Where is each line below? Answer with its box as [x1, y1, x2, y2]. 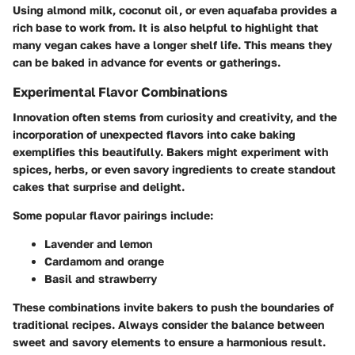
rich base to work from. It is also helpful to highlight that [13, 20, 319, 34]
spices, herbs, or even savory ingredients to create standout [13, 162, 336, 176]
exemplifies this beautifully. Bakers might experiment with [13, 145, 328, 158]
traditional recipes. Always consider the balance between [13, 318, 324, 331]
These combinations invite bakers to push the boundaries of [13, 300, 334, 314]
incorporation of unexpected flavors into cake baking [13, 128, 296, 141]
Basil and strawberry [44, 272, 157, 285]
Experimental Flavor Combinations [13, 83, 227, 100]
